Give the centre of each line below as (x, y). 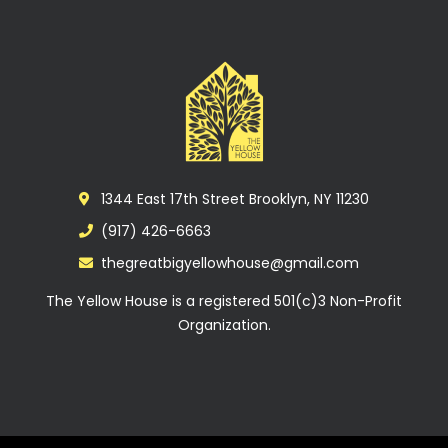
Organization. (224, 324)
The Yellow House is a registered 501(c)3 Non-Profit (224, 300)
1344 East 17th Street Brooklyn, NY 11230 (235, 198)
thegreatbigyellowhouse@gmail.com (230, 262)
